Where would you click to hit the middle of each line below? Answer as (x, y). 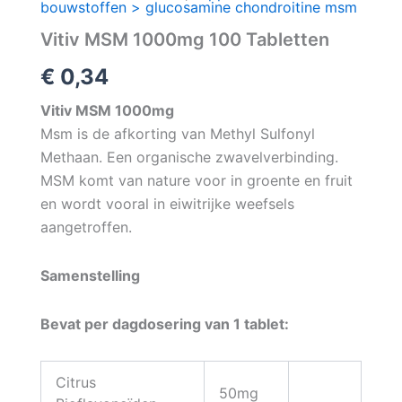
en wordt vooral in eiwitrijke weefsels (167, 203)
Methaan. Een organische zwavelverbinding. (189, 157)
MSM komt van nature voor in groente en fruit (196, 180)
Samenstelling (90, 275)
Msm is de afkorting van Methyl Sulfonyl (177, 133)
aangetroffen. (86, 227)
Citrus (75, 382)
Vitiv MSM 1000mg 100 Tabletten (184, 39)
